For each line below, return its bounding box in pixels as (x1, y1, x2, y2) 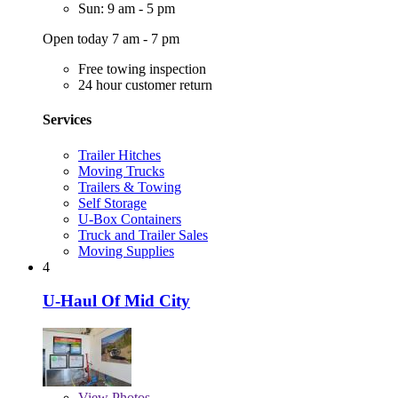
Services (43, 112, 92, 128)
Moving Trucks (78, 163, 164, 179)
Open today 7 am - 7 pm (43, 31, 179, 47)
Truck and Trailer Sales (78, 227, 208, 243)
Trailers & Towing (78, 179, 181, 195)
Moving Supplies (78, 243, 174, 259)
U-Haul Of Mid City (43, 291, 190, 311)
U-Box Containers (78, 211, 181, 227)
